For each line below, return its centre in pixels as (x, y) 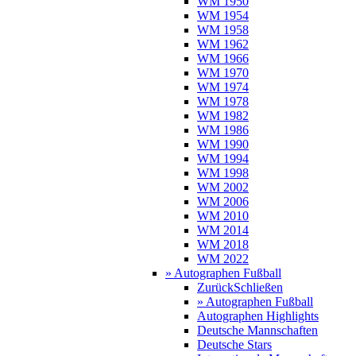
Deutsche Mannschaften (257, 330)
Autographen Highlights (258, 316)
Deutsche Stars (234, 344)
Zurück (215, 287)
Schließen (258, 287)
